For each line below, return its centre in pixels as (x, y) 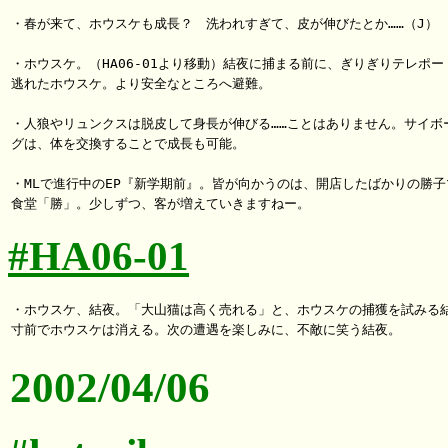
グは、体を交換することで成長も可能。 (127, 143)
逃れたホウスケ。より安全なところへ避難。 (140, 83)
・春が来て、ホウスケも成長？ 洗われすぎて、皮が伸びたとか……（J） (224, 23)
